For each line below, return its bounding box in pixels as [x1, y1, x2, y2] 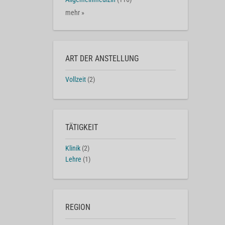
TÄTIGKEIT [65, 122, 98, 132]
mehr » [65, 8, 84, 17]
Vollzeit [65, 75, 86, 84]
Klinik [65, 144, 80, 153]
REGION [65, 202, 90, 212]
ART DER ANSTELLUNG [65, 53, 139, 63]
